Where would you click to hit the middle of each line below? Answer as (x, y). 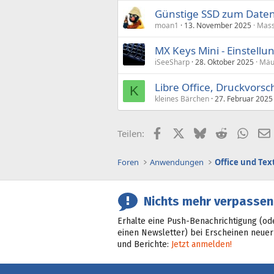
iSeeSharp (172, 62)
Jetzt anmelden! (202, 244)
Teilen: (131, 133)
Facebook (183, 132)
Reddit (240, 132)
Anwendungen (177, 162)
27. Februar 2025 (244, 98)
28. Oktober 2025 (224, 62)
